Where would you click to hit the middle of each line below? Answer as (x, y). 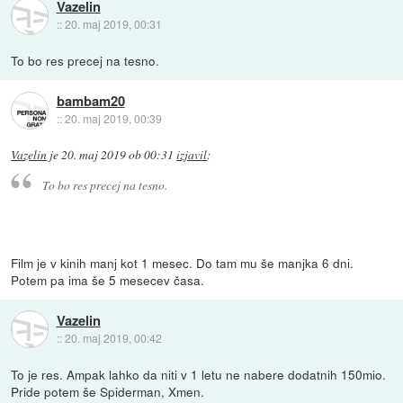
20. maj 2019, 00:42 (113, 338)
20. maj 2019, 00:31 (113, 24)
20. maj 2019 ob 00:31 (118, 155)
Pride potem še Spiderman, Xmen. (108, 391)
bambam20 (90, 101)
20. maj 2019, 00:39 (113, 119)
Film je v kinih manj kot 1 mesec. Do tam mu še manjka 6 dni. (183, 262)
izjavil (192, 155)
